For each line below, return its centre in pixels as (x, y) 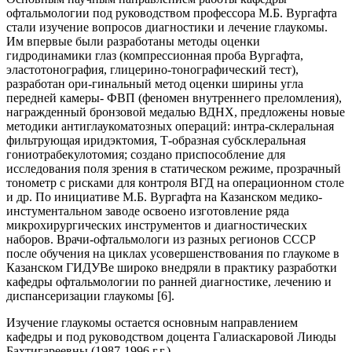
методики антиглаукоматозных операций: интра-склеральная (170, 126)
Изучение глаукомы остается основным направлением (152, 323)
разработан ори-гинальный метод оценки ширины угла (155, 84)
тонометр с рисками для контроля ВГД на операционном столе (175, 183)
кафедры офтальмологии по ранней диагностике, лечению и (169, 282)
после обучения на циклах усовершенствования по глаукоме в (173, 253)
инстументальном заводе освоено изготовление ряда (148, 211)
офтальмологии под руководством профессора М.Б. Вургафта (172, 13)
